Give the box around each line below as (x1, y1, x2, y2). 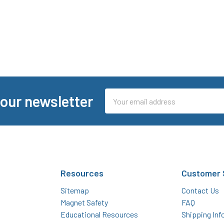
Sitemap (60, 185, 89, 195)
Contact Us (181, 185, 219, 195)
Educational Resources (60, 209, 138, 219)
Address (104, 101, 132, 111)
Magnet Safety (60, 197, 108, 207)
